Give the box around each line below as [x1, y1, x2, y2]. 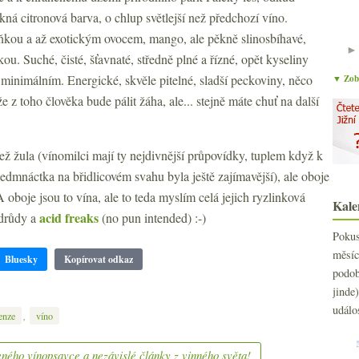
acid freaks [39, 208, 99, 227]
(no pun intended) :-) [99, 209, 206, 226]
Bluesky [5, 252, 38, 266]
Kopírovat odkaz [64, 252, 133, 266]
